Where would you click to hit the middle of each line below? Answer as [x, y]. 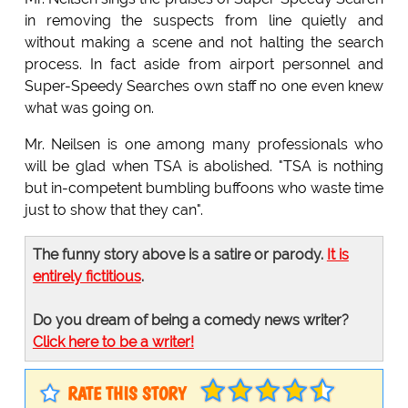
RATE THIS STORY [126, 393]
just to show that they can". [113, 209]
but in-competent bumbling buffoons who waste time [204, 188]
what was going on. [89, 107]
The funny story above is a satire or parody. [179, 254]
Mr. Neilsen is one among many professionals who [204, 144]
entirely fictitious [87, 276]
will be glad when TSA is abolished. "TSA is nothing [204, 166]
